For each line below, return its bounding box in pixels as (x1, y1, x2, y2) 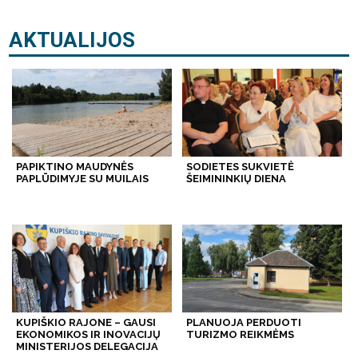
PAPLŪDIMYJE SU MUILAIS (16, 173, 149, 185)
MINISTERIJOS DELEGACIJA (16, 340, 159, 353)
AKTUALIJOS (9, 28, 136, 53)
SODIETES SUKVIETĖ (185, 161, 294, 173)
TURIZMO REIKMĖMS (185, 328, 294, 341)
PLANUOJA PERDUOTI (185, 316, 301, 329)
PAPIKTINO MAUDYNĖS (16, 161, 134, 173)
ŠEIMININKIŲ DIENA (185, 173, 286, 185)
